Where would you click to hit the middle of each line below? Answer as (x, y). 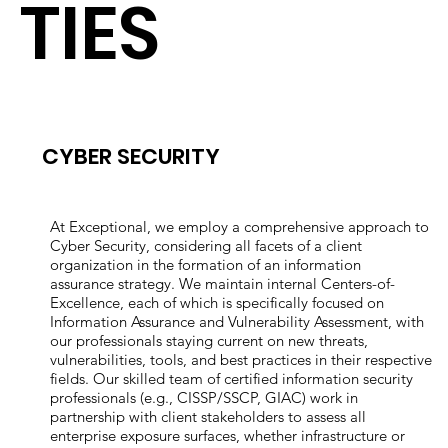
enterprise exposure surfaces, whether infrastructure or (228, 436)
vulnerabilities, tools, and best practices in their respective (241, 360)
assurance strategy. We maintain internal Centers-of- (223, 284)
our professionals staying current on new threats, (209, 341)
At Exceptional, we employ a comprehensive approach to (240, 227)
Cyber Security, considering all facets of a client (206, 246)
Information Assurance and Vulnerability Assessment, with (237, 322)
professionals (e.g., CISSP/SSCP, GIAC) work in (204, 398)
